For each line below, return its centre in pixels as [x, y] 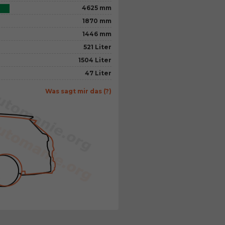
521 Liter [98, 47]
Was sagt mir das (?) [79, 91]
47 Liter [98, 73]
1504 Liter [95, 60]
